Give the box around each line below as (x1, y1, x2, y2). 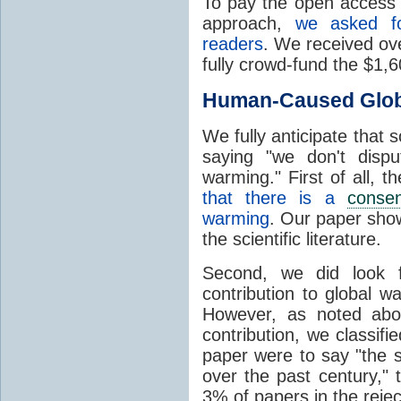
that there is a (202, 187, 347, 208)
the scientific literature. (202, 228, 381, 249)
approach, (202, 13, 295, 33)
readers (202, 33, 263, 54)
